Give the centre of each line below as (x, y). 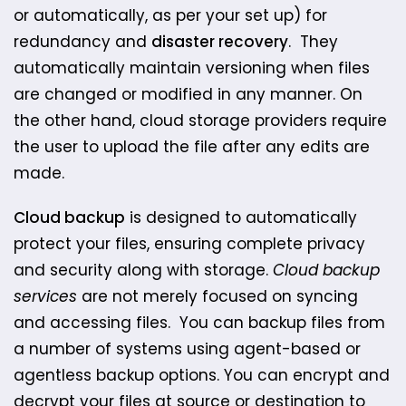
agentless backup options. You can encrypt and (202, 375)
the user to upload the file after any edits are (192, 146)
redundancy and (82, 41)
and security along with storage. (143, 270)
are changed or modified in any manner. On (188, 94)
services (45, 296)
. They (313, 41)
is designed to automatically (241, 217)
